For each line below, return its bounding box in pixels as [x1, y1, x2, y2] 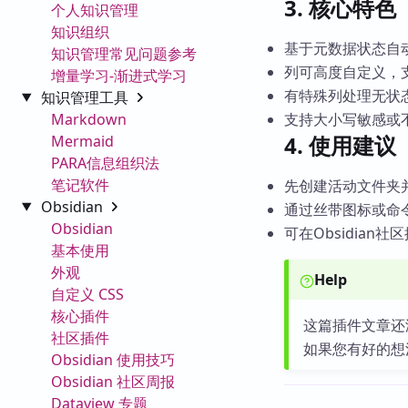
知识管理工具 [40, 87, 132, 107]
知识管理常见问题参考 [51, 43, 197, 64]
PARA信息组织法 [51, 152, 159, 173]
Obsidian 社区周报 [51, 371, 175, 392]
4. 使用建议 [284, 130, 396, 160]
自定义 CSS [51, 283, 124, 304]
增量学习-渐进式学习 [51, 65, 187, 86]
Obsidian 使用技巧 [51, 349, 175, 370]
